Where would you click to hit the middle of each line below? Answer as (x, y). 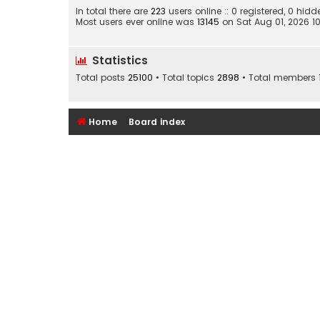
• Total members (279, 78)
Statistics (118, 61)
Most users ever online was (136, 22)
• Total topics (185, 78)
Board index (157, 122)
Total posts (102, 78)
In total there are (113, 11)
